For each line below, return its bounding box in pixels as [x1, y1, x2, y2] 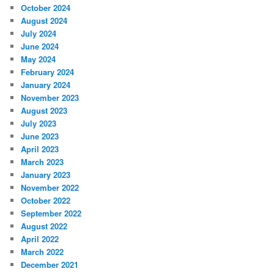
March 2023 [21, 156, 64, 168]
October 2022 [21, 194, 71, 207]
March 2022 [21, 246, 64, 258]
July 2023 [21, 117, 57, 130]
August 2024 [21, 15, 68, 27]
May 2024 [21, 53, 56, 65]
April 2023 [21, 143, 59, 155]
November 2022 [21, 182, 80, 194]
